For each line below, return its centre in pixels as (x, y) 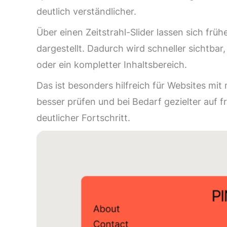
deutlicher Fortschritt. (83, 118)
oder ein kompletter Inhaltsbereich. (112, 65)
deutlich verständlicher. (86, 12)
